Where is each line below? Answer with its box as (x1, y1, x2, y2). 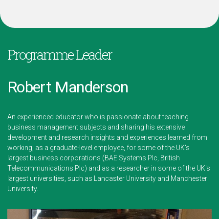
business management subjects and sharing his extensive (7, 123, 185, 131)
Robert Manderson (7, 78, 129, 97)
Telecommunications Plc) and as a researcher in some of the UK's (7, 164, 210, 173)
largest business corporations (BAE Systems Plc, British (7, 154, 180, 162)
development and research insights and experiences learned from (7, 133, 207, 142)
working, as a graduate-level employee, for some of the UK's (7, 144, 190, 152)
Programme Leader (7, 45, 112, 64)
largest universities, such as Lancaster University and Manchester (7, 175, 207, 183)
